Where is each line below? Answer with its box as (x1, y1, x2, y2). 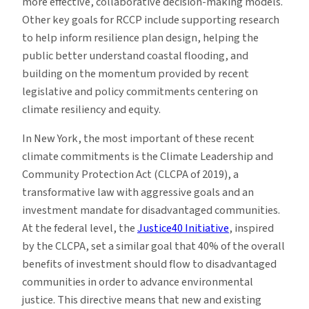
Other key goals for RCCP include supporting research (22, 12, 279, 29)
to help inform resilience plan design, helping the (22, 30, 259, 47)
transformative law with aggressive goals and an (22, 184, 254, 201)
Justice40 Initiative (137, 220, 229, 237)
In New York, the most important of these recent (22, 130, 255, 148)
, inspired (229, 220, 274, 237)
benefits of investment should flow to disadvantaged (22, 256, 277, 273)
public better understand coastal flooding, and (22, 48, 248, 65)
